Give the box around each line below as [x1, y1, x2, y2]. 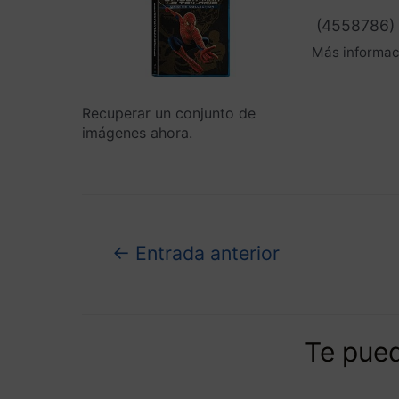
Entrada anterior [129, 260, 280, 284]
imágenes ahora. [82, 123, 192, 142]
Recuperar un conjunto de [82, 103, 256, 122]
